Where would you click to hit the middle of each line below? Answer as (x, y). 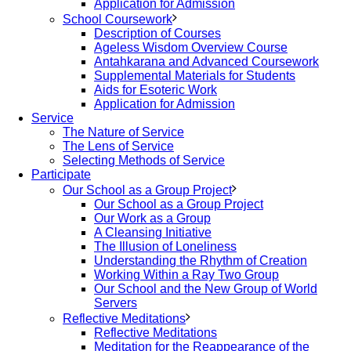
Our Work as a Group (152, 218)
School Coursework (118, 19)
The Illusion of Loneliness (165, 246)
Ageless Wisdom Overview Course (191, 47)
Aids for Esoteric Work (156, 90)
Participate (61, 174)
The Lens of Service (118, 146)
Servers (116, 303)
